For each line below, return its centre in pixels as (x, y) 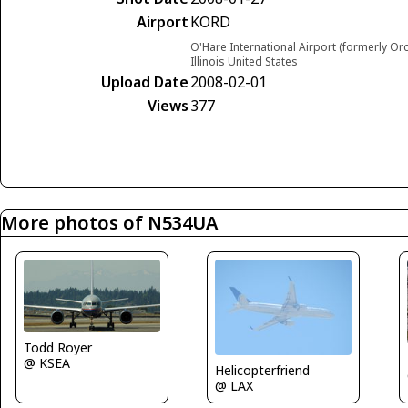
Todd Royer (58, 347)
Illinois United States (244, 62)
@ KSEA (47, 362)
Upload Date (145, 82)
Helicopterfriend (263, 370)
